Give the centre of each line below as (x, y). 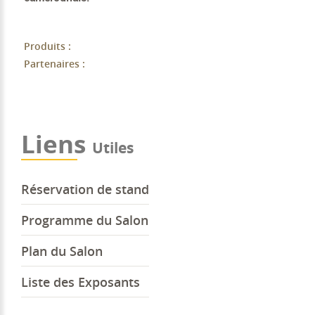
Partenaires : (54, 63)
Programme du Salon (85, 220)
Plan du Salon (62, 251)
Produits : (47, 46)
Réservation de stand (85, 189)
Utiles (113, 148)
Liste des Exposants (81, 282)
